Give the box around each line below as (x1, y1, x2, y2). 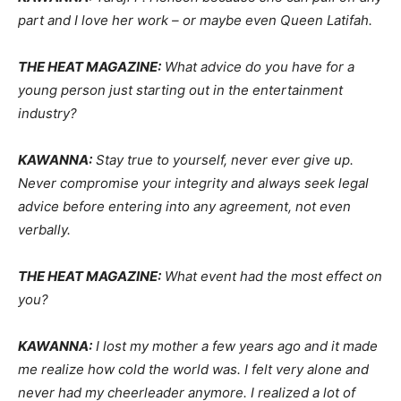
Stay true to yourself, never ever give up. (92, 151, 354, 169)
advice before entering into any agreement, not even (18, 198, 351, 216)
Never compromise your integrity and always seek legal (18, 175, 369, 192)
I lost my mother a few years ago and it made (92, 337, 378, 355)
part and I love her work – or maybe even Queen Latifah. (18, 12, 372, 30)
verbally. (18, 221, 71, 239)
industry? (18, 105, 77, 123)
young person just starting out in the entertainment (18, 81, 343, 99)
